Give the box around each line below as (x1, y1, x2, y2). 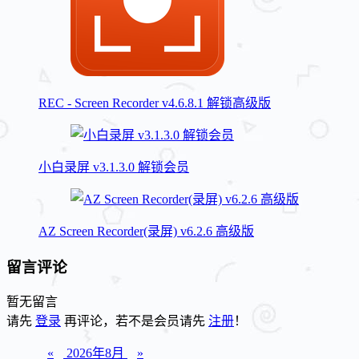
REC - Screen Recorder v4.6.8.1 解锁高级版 (38, 95, 271, 110)
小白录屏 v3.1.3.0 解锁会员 (38, 159, 189, 174)
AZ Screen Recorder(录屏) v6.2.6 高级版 (38, 224, 254, 238)
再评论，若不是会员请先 (61, 314, 208, 329)
